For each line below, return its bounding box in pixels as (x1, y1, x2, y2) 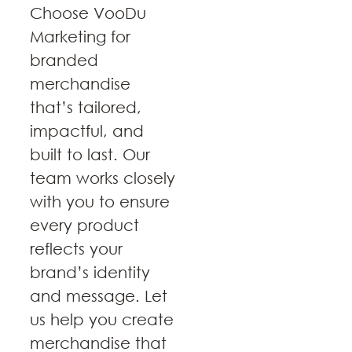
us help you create (30, 310, 174, 329)
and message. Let (30, 287, 167, 306)
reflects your (30, 240, 123, 258)
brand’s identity (30, 263, 150, 282)
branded (30, 51, 98, 70)
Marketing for (30, 27, 130, 46)
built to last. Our (30, 145, 150, 164)
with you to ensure (30, 192, 170, 211)
